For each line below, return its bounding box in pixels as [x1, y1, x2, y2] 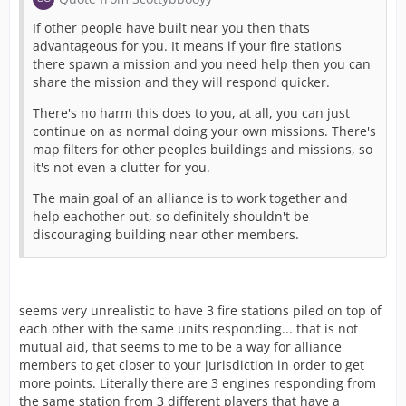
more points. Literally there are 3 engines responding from [19, 374, 376, 391]
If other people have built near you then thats [33, 19, 310, 36]
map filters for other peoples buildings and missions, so [33, 140, 372, 158]
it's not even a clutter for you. [33, 159, 210, 176]
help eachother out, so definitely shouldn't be [33, 208, 309, 225]
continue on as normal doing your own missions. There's [33, 122, 376, 140]
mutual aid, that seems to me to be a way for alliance [19, 338, 342, 355]
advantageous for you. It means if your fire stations [33, 37, 342, 54]
